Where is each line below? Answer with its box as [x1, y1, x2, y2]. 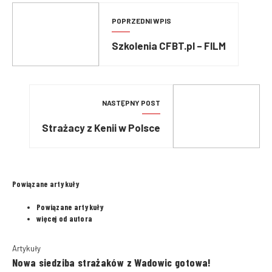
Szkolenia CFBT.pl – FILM [111, 39, 226, 52]
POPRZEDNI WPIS [111, 16, 171, 25]
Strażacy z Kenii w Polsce [42, 121, 161, 134]
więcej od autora [36, 214, 93, 224]
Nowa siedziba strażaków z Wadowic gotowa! [12, 255, 211, 269]
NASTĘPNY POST [102, 98, 161, 107]
